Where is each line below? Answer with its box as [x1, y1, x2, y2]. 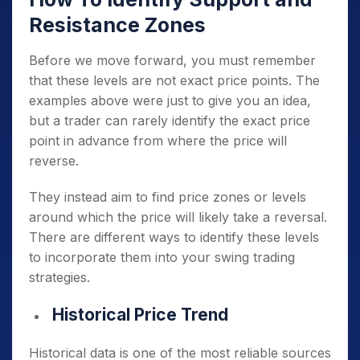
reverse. [29, 153, 83, 169]
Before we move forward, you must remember [29, 52, 316, 68]
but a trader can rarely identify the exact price [29, 112, 310, 129]
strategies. [29, 269, 90, 285]
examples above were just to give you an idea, [29, 92, 311, 108]
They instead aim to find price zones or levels [29, 189, 306, 205]
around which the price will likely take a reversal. [29, 209, 327, 225]
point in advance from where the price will [29, 133, 287, 149]
